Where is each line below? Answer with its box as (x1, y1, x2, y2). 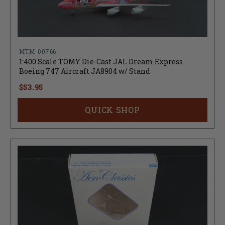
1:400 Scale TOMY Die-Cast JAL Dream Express (19, 56, 183, 66)
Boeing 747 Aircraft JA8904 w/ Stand (19, 66, 150, 76)
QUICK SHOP (85, 104, 140, 115)
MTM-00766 (19, 47, 57, 55)
